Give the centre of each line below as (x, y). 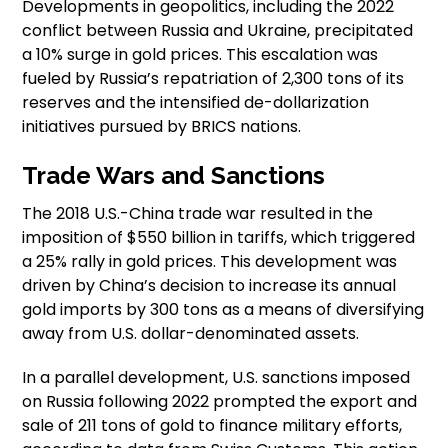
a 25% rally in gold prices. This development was (210, 262)
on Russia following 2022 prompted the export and (220, 402)
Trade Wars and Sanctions (174, 176)
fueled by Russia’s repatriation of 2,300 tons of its (213, 79)
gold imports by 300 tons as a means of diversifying (223, 310)
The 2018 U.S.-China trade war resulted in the (198, 214)
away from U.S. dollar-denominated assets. (191, 334)
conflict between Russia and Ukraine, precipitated (218, 31)
